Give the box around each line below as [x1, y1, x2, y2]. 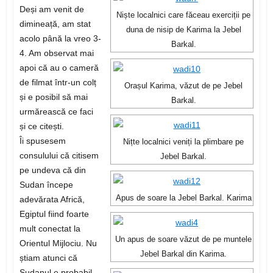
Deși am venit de [19, 4, 84, 15]
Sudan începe [19, 180, 73, 190]
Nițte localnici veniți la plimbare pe [123, 138, 244, 147]
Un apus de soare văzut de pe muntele [115, 235, 252, 244]
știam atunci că [19, 253, 77, 263]
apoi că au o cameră [19, 63, 99, 73]
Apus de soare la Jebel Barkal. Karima [115, 194, 252, 203]
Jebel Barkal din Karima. [140, 250, 227, 259]
